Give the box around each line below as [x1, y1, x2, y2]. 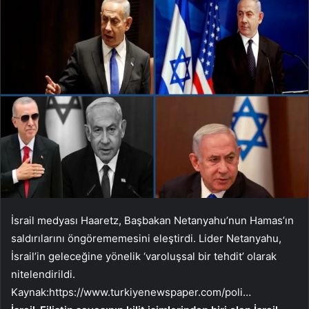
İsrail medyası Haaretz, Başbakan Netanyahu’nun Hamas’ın [11, 213, 294, 227]
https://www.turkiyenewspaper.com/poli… [49, 285, 251, 299]
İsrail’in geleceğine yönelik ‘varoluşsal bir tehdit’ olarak [11, 249, 277, 263]
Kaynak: [11, 285, 49, 299]
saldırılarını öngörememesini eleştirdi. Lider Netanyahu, [11, 231, 281, 245]
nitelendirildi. [11, 267, 75, 281]
